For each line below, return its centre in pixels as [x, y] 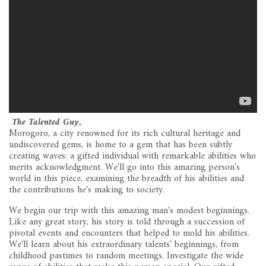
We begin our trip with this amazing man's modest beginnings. [129, 211]
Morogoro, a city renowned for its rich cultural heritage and [125, 134]
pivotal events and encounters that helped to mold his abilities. [129, 234]
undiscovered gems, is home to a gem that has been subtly [121, 145]
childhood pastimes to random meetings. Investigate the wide [126, 256]
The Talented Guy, [45, 123]
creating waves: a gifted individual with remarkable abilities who [132, 156]
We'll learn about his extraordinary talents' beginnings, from [124, 245]
